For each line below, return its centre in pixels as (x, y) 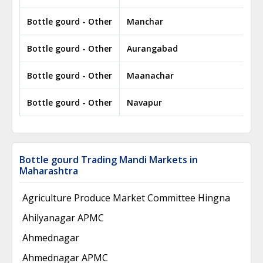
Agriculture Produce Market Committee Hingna (126, 198)
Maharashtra (49, 171)
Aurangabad (152, 48)
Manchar (145, 21)
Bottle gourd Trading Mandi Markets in (109, 160)
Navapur (144, 102)
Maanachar (150, 75)
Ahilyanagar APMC (63, 218)
